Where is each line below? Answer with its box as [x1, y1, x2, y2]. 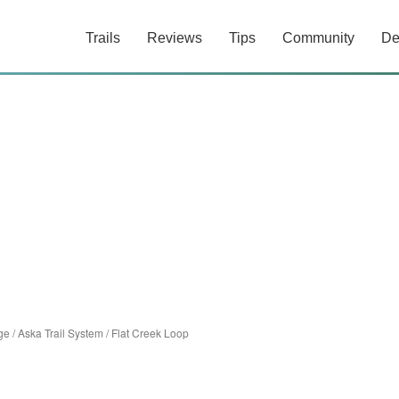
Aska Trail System [18, 325, 103, 340]
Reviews [147, 30, 202, 45]
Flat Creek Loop [111, 325, 189, 340]
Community [282, 30, 354, 45]
